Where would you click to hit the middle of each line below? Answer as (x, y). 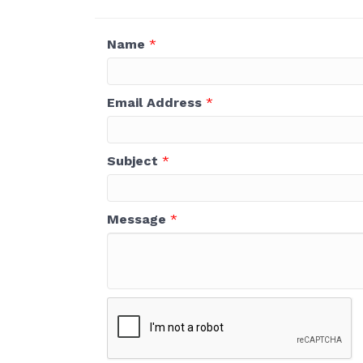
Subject (132, 161)
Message (137, 219)
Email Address (154, 102)
